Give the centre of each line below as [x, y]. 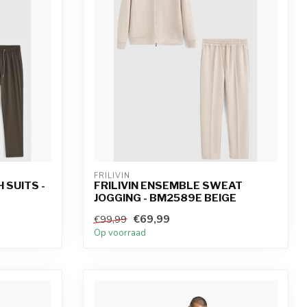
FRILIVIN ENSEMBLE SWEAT [168, 186]
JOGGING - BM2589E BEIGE [165, 198]
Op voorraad [120, 233]
